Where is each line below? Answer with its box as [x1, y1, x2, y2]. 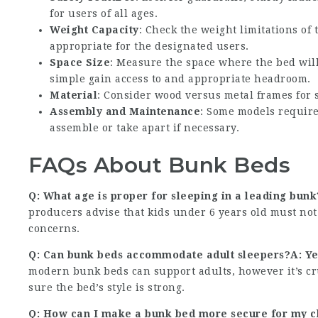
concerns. [28, 223, 80, 234]
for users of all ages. [50, 8, 158, 19]
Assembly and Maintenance [50, 106, 201, 117]
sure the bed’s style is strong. [28, 282, 185, 293]
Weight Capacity [50, 24, 139, 35]
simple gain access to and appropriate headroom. [50, 73, 311, 84]
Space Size [50, 57, 111, 68]
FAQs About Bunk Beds [28, 152, 291, 178]
